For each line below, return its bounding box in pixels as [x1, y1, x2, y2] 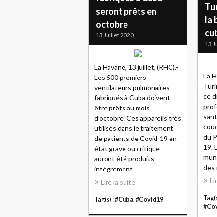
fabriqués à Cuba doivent [94, 93, 170, 102]
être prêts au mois [94, 104, 150, 112]
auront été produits [94, 155, 154, 163]
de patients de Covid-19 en [94, 134, 177, 142]
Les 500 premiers [94, 73, 146, 81]
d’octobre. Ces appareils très [94, 114, 181, 122]
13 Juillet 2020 [96, 31, 134, 39]
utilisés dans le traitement [94, 124, 173, 132]
